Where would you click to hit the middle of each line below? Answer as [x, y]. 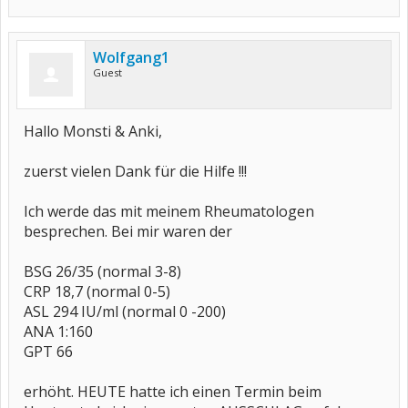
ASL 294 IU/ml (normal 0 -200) [125, 311]
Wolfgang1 [131, 57]
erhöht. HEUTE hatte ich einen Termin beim [173, 392]
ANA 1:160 [58, 331]
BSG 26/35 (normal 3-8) [102, 271]
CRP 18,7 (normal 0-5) [97, 291]
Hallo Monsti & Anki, [93, 131]
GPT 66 [48, 352]
